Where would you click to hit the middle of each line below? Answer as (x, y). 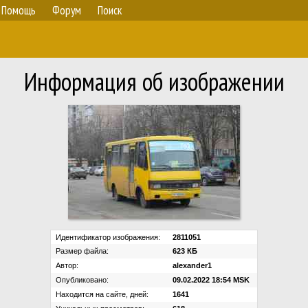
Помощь (19, 10)
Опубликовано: (82, 280)
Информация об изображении (154, 81)
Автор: (67, 265)
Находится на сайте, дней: (102, 294)
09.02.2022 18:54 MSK (211, 280)
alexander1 (192, 265)
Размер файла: (82, 251)
